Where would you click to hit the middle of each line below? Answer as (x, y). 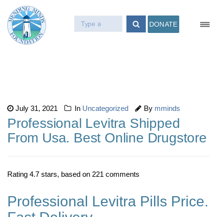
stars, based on (66, 174)
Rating (18, 174)
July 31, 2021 (37, 108)
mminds (167, 108)
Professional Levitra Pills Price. (108, 201)
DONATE (163, 24)
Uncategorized (105, 108)
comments (122, 174)
